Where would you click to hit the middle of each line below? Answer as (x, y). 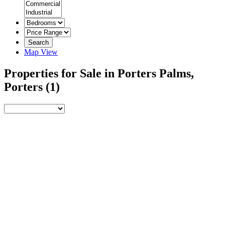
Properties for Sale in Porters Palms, (99, 73)
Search (38, 42)
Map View (41, 52)
